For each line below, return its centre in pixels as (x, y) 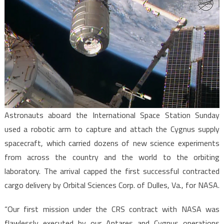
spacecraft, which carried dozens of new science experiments (112, 143)
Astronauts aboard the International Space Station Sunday (112, 115)
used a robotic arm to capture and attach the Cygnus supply (112, 129)
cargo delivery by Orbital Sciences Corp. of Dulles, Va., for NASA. (112, 185)
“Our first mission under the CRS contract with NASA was (112, 209)
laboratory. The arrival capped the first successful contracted (112, 171)
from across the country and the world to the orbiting (112, 157)
